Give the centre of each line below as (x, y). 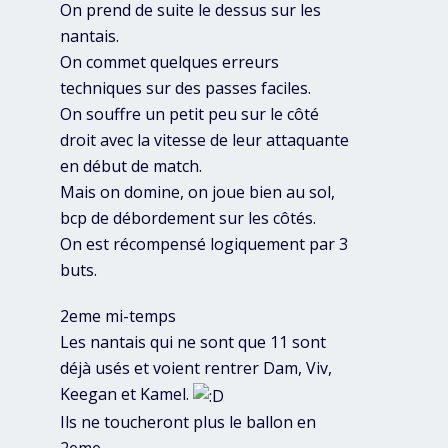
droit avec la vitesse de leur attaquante (204, 140)
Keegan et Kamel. (126, 394)
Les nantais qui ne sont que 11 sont (193, 342)
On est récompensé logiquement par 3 (204, 244)
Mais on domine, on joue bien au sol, (197, 192)
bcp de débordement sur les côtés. (188, 218)
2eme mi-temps (118, 316)
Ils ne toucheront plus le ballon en (188, 421)
